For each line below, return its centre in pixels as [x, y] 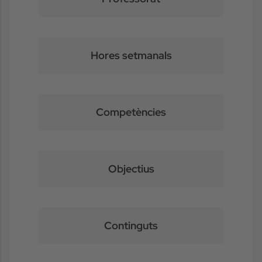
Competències [131, 112]
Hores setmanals [131, 55]
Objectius [131, 168]
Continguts [131, 225]
